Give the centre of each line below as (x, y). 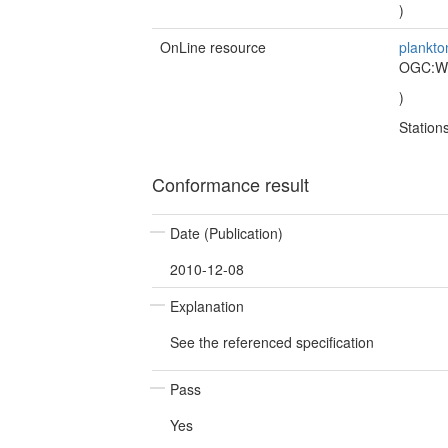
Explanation (207, 306)
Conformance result (230, 184)
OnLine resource (213, 47)
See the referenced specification (272, 342)
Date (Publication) (226, 233)
